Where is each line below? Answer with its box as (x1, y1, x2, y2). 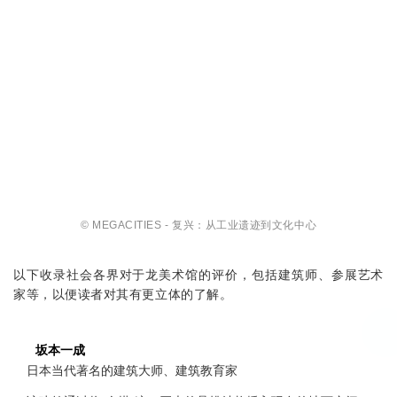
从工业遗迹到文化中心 (205, 218, 317, 231)
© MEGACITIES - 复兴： (80, 218, 206, 231)
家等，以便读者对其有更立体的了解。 (13, 286, 233, 301)
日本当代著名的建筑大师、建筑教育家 (27, 362, 237, 378)
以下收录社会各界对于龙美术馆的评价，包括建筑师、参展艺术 (13, 267, 384, 282)
